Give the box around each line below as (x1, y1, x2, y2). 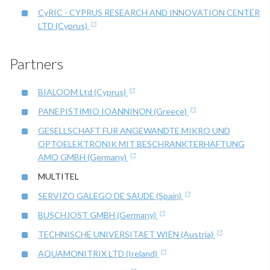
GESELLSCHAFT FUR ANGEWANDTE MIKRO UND (37, 125, 230, 136)
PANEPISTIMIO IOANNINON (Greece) (37, 106, 189, 117)
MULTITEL (37, 171, 79, 182)
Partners (10, 55, 63, 73)
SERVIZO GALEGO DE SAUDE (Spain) (37, 190, 183, 201)
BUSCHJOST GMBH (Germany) (37, 210, 158, 221)
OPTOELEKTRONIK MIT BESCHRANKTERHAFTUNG (37, 139, 245, 149)
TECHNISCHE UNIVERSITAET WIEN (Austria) (37, 229, 215, 240)
